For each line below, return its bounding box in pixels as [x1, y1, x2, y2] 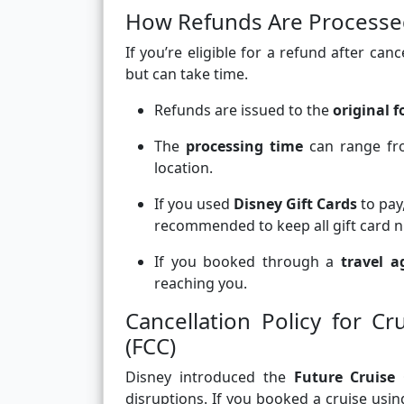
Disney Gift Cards [234, 194, 357, 215]
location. [154, 158, 213, 179]
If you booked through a [154, 252, 341, 272]
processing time [186, 136, 304, 157]
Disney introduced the [125, 367, 294, 388]
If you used [154, 194, 234, 215]
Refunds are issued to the [154, 100, 333, 121]
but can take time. [125, 64, 248, 85]
